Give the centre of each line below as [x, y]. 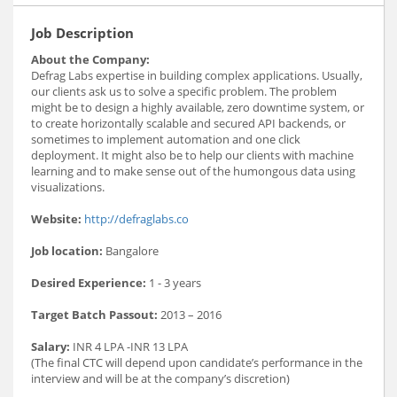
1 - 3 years [174, 283]
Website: [56, 219]
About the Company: [90, 60]
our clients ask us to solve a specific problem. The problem [184, 92]
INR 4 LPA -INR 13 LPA [129, 347]
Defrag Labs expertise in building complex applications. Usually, [197, 76]
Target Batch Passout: [94, 315]
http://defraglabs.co [136, 219]
